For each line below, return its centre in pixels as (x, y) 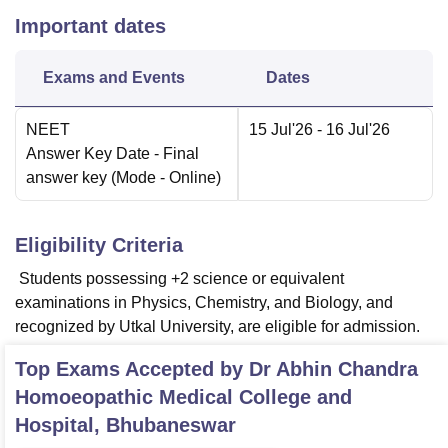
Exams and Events (114, 78)
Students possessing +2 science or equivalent (179, 279)
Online (192, 178)
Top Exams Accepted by (132, 369)
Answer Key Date (88, 154)
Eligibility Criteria (99, 245)
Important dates (90, 26)
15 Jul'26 (281, 130)
